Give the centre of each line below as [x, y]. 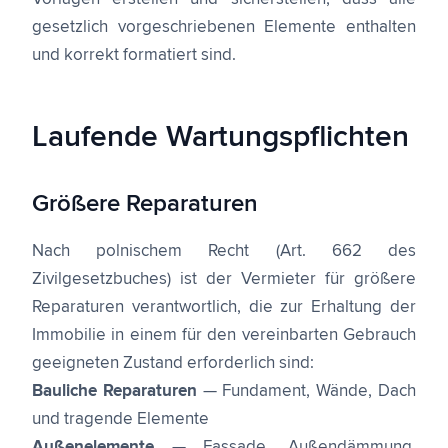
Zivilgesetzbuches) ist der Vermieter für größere [224, 279]
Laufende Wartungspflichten [220, 137]
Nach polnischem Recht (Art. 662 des [224, 251]
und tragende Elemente [120, 419]
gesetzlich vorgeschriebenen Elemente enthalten [224, 27]
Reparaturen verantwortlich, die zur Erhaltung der [224, 307]
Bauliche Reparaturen [114, 391]
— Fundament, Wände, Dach [306, 391]
